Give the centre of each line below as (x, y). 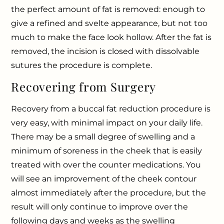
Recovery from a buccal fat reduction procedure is (111, 108)
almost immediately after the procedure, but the (109, 192)
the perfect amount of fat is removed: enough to (108, 9)
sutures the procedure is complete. (82, 65)
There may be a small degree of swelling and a (103, 136)
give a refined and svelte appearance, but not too (109, 23)
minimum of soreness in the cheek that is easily (107, 150)
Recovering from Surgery (83, 86)
